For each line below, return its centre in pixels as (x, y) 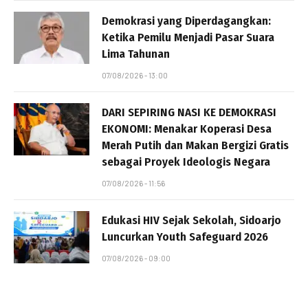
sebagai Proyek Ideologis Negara (186, 162)
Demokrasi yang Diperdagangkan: (186, 21)
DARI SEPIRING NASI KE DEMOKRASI (189, 113)
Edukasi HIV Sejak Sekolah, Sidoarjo (191, 221)
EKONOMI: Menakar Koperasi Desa (187, 129)
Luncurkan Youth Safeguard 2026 (185, 237)
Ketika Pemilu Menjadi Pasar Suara (188, 38)
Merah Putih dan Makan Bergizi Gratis (195, 146)
